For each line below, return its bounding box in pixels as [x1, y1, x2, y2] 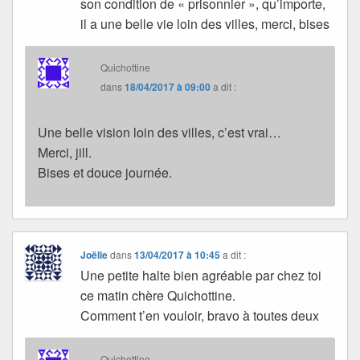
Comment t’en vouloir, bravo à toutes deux [80, 305, 320, 325]
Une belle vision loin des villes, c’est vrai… [38, 122, 281, 141]
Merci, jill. [38, 142, 92, 162]
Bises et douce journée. [38, 162, 172, 182]
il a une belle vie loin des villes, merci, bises [80, 14, 330, 33]
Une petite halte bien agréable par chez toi [80, 265, 322, 284]
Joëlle [80, 247, 108, 262]
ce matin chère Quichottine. [80, 285, 236, 305]
